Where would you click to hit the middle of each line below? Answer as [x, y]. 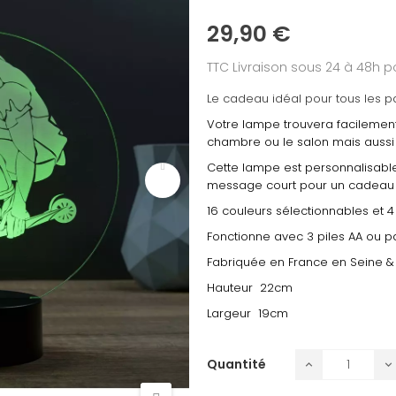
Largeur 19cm [247, 314]
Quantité [236, 365]
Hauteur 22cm [250, 288]
